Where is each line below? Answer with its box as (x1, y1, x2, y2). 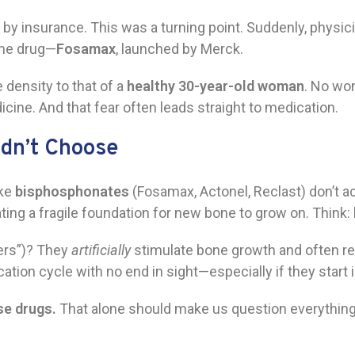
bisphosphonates (15, 183, 129, 200)
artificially (71, 242, 131, 258)
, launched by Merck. (116, 40, 243, 57)
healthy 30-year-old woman (127, 78, 304, 94)
